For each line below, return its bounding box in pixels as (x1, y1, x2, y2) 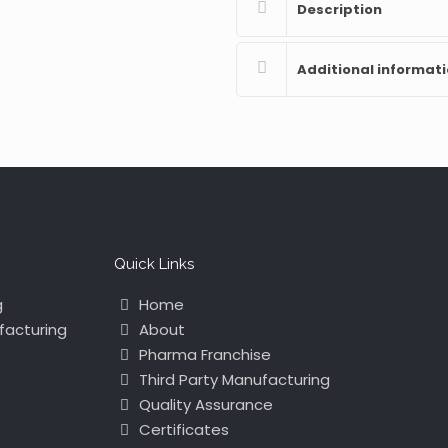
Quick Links (114, 255, 195, 273)
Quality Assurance (135, 394, 274, 415)
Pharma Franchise (135, 344, 272, 365)
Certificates (135, 419, 230, 440)
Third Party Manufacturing (135, 369, 331, 390)
